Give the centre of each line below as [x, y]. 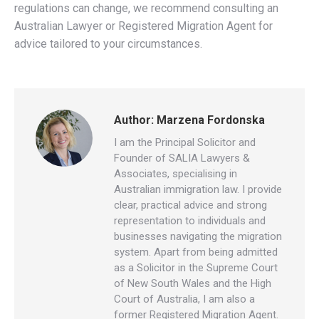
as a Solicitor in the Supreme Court [196, 268]
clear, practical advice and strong [190, 205]
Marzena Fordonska [209, 120]
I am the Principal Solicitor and [185, 142]
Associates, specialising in [176, 174]
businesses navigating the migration [198, 236]
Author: [134, 120]
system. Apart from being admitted [196, 252]
